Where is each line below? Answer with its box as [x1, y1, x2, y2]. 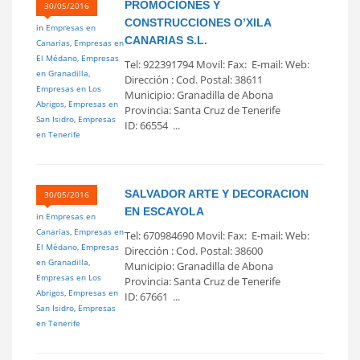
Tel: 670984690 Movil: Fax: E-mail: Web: [125, 227, 314, 243]
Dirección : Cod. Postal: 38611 [125, 72, 263, 87]
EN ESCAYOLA [125, 204, 204, 218]
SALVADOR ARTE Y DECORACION [125, 186, 309, 200]
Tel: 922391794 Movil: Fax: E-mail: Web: [125, 56, 314, 72]
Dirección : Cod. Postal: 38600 [125, 243, 263, 258]
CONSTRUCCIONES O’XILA [125, 15, 271, 29]
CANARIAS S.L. [125, 33, 207, 47]
